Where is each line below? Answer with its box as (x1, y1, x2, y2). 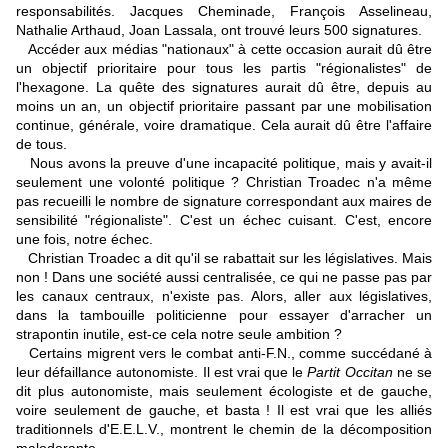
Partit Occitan (307, 364, 393, 381)
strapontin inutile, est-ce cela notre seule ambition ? (16, 326, 342, 343)
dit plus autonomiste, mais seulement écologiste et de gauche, (16, 383, 432, 400)
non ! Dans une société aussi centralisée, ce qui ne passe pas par (16, 269, 432, 286)
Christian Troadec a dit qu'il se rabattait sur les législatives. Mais (16, 250, 432, 267)
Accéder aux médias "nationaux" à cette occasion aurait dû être (16, 41, 432, 58)
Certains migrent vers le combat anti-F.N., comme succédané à (16, 345, 432, 362)
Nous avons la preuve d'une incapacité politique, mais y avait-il (16, 155, 432, 172)
